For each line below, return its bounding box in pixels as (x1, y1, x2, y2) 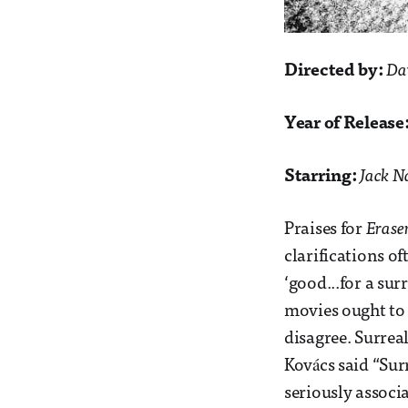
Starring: (284, 168, 361, 187)
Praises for (284, 221, 366, 240)
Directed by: (284, 63, 387, 81)
